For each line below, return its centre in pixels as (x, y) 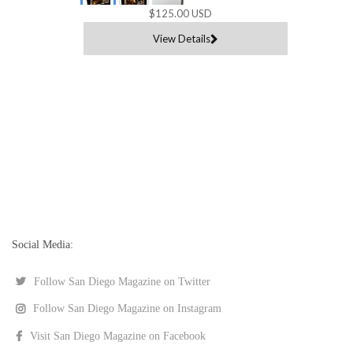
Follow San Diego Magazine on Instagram (127, 309)
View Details (182, 38)
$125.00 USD (181, 13)
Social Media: (43, 244)
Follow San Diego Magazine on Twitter (122, 281)
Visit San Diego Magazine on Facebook (118, 336)
